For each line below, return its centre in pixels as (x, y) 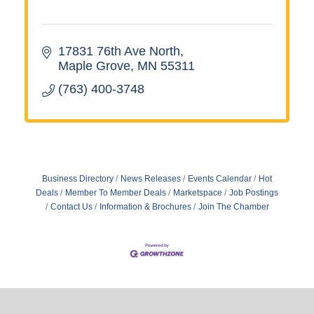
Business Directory (78, 178)
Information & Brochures (145, 206)
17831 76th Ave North (119, 51)
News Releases (151, 178)
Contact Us (71, 206)
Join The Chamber (233, 206)
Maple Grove (94, 66)
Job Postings (254, 192)
